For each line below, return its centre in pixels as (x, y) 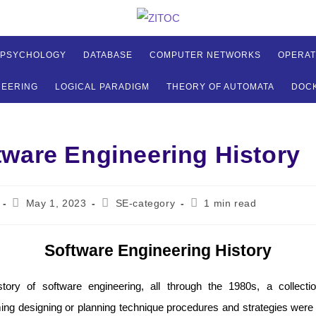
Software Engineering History (158, 251)
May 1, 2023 (56, 203)
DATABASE (108, 55)
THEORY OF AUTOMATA (220, 87)
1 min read (230, 203)
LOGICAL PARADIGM (102, 87)
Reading (210, 203)
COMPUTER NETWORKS (205, 55)
